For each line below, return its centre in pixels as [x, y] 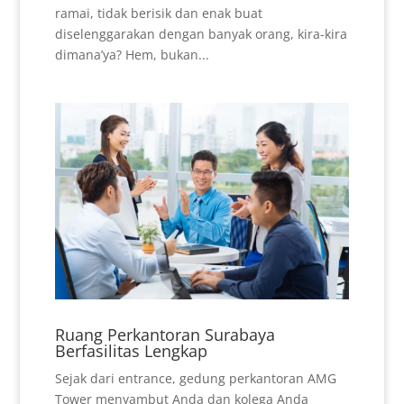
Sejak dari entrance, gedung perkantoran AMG [195, 379]
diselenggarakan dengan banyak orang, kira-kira [201, 34]
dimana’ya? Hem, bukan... [132, 55]
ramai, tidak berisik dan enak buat [158, 14]
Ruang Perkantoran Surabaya [165, 335]
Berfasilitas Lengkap [131, 351]
